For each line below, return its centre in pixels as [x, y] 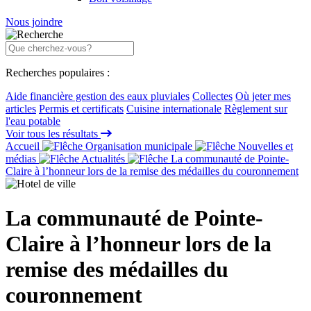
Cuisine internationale [174, 109]
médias [22, 159]
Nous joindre [34, 22]
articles [21, 109]
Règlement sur [256, 109]
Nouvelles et [264, 146]
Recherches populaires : [58, 73]
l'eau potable [33, 121]
